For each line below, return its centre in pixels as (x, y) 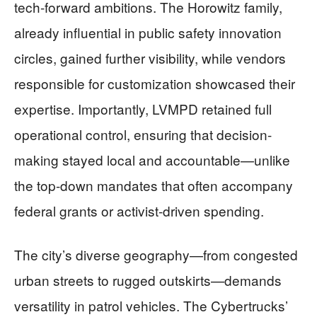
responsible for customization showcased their (155, 83)
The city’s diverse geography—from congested (156, 254)
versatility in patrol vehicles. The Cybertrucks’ (151, 305)
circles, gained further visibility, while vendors (150, 57)
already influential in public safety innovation (148, 32)
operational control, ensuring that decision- (143, 134)
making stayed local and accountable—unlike (152, 159)
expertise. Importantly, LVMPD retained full (143, 108)
